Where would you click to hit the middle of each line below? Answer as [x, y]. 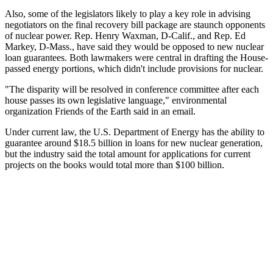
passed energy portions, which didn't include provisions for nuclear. [134, 68]
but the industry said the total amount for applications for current [128, 154]
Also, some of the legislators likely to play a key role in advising [128, 13]
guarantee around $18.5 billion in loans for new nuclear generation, [134, 143]
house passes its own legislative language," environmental [116, 100]
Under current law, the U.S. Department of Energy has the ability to [135, 132]
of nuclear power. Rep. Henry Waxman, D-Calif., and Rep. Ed [125, 35]
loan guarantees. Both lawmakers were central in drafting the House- [136, 57]
